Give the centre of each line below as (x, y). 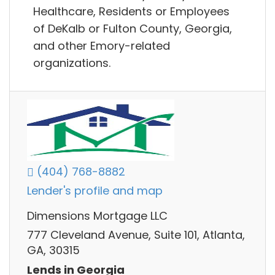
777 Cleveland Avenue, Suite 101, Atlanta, (136, 235)
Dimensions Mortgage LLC (97, 215)
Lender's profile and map (95, 191)
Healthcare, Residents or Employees (131, 11)
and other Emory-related (102, 45)
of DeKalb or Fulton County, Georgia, (133, 28)
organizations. (72, 63)
